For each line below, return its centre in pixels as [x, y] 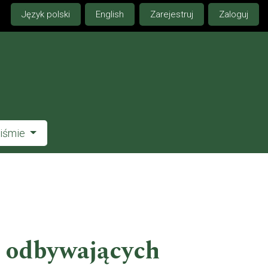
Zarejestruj [171, 15]
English [110, 15]
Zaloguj [234, 15]
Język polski [45, 15]
